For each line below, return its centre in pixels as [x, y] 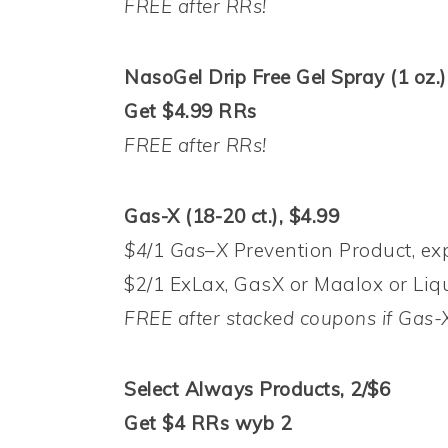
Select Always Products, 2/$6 [257, 389]
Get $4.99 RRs [190, 111]
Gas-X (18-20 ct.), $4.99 [231, 216]
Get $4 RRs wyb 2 [207, 423]
